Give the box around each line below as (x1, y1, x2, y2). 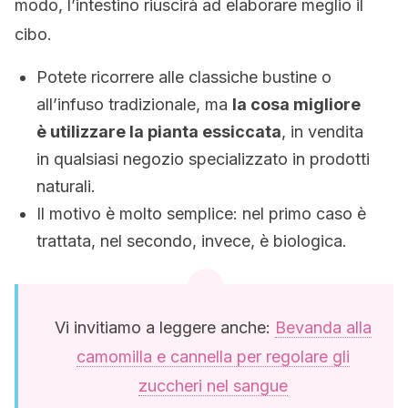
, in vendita (281, 122, 363, 141)
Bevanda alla (275, 318, 372, 337)
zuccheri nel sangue (138, 376, 288, 395)
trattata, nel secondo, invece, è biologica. (36, 231, 347, 250)
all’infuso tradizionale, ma (36, 95, 232, 114)
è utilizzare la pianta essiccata (36, 122, 281, 141)
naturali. (36, 177, 96, 196)
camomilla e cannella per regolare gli (76, 347, 350, 366)
